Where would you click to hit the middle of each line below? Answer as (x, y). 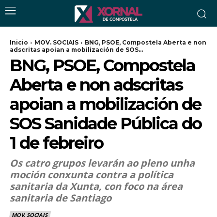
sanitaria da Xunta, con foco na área (96, 186)
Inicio (19, 42)
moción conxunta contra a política (92, 175)
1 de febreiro (56, 143)
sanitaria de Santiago (61, 198)
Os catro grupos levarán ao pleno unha (102, 163)
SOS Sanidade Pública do (106, 124)
